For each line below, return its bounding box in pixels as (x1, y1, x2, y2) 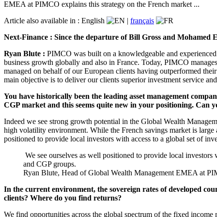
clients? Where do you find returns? (4, 193, 122, 202)
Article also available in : (4, 16, 81, 25)
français (130, 16, 154, 25)
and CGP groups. (23, 159, 76, 168)
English (81, 16, 107, 25)
